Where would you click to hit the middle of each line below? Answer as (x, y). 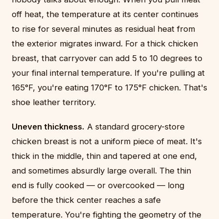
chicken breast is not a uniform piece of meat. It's (107, 142)
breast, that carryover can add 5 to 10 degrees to (107, 58)
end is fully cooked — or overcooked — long (98, 186)
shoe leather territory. (54, 102)
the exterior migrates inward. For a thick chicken (105, 44)
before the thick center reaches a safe (86, 200)
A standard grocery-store (135, 127)
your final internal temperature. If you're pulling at (108, 73)
